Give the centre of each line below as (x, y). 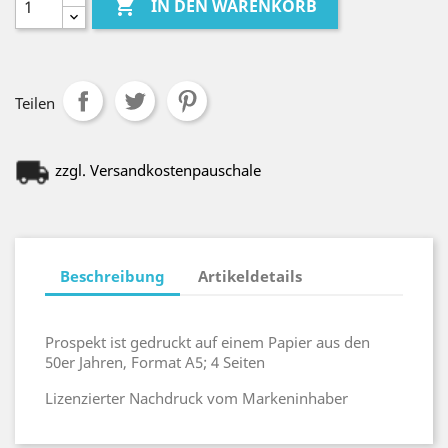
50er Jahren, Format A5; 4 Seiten (155, 362)
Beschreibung (112, 275)
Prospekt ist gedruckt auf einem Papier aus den (207, 342)
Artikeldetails (250, 275)
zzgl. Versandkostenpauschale (158, 170)
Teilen (35, 103)
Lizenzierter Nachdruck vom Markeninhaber (196, 398)
